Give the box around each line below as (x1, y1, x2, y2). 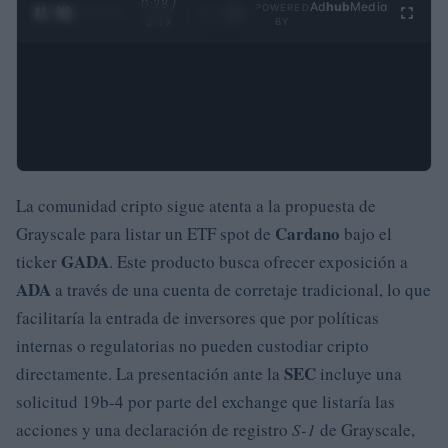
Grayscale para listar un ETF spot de (16, 221, 275, 245)
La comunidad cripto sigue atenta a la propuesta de (16, 193, 376, 217)
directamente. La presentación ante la (16, 361, 284, 385)
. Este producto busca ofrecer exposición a (109, 249, 408, 273)
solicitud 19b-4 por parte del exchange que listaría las (16, 389, 395, 413)
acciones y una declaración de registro (16, 417, 292, 441)
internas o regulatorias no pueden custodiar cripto (16, 333, 369, 357)
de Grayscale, (316, 417, 415, 441)
